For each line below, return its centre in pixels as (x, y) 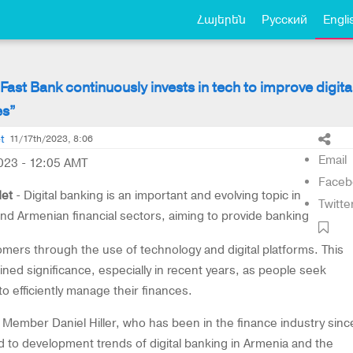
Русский (284, 20)
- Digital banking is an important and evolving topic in (157, 195)
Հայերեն (221, 20)
